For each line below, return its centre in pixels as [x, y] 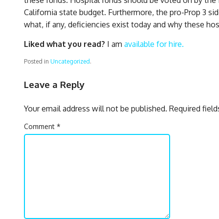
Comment [40, 127]
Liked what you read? [65, 44]
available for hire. [154, 44]
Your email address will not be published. [96, 109]
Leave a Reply [54, 84]
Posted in [36, 61]
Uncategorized [70, 61]
